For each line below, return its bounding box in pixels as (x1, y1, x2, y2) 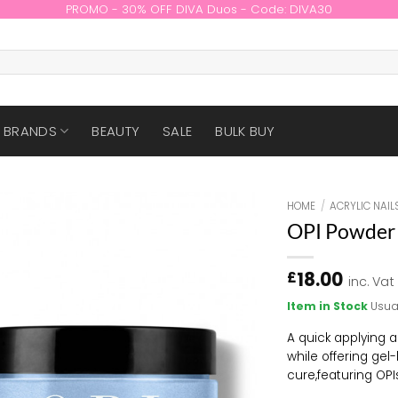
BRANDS (4, 122, 57, 140)
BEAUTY (92, 122, 140, 140)
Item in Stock (287, 298, 371, 314)
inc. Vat (348, 272, 395, 291)
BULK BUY (215, 122, 275, 140)
